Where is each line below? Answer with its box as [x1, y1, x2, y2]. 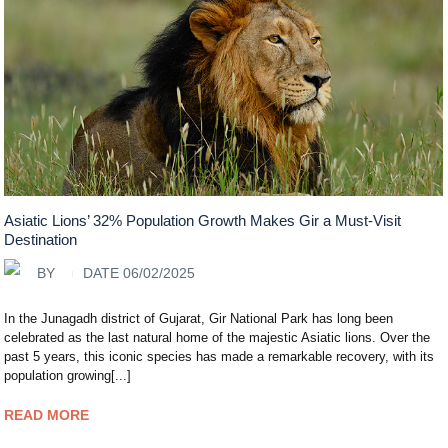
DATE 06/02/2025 [83, 265, 196, 282]
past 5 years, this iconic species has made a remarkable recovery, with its [4, 348, 435, 364]
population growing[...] [4, 367, 132, 383]
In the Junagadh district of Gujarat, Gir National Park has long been [4, 310, 394, 326]
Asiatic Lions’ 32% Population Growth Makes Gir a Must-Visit [4, 211, 402, 229]
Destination [4, 230, 78, 248]
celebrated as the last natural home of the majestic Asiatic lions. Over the [4, 329, 431, 345]
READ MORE [4, 406, 90, 423]
